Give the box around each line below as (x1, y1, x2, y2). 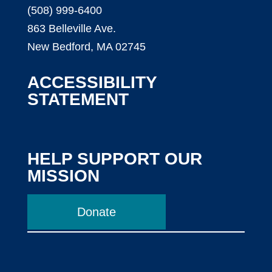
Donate (76, 205, 116, 219)
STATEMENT (27, 89, 129, 109)
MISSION (27, 166, 100, 185)
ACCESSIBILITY (27, 72, 157, 92)
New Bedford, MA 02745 (27, 40, 146, 53)
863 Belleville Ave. (27, 22, 116, 35)
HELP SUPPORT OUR (27, 149, 202, 168)
